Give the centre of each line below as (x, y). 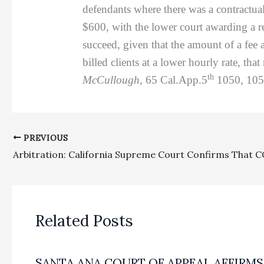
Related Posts (84, 221)
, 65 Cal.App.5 (174, 80)
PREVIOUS (44, 138)
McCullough (111, 80)
